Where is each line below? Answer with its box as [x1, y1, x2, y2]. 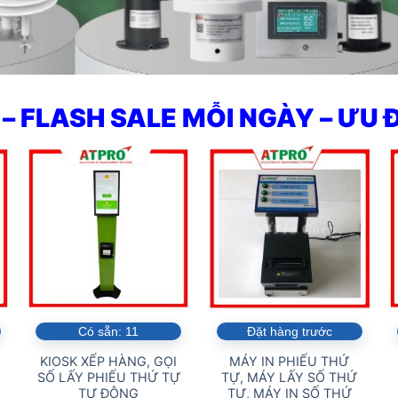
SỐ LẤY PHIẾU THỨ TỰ [36, 370, 180, 386]
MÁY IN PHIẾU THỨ [229, 354, 350, 370]
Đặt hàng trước [246, 324, 332, 339]
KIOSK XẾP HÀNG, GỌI [40, 354, 178, 370]
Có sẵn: [78, 324, 126, 339]
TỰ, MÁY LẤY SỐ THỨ [221, 370, 358, 386]
